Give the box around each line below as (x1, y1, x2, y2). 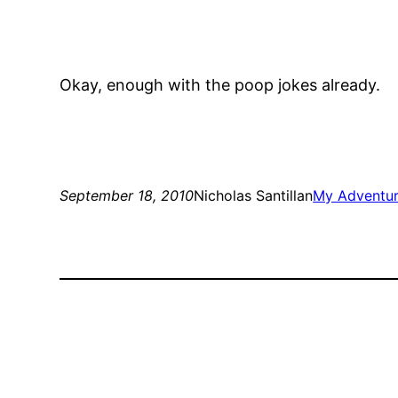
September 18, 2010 (60, 187, 195, 205)
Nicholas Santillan (194, 187, 314, 205)
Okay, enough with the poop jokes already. (60, 76, 381, 95)
